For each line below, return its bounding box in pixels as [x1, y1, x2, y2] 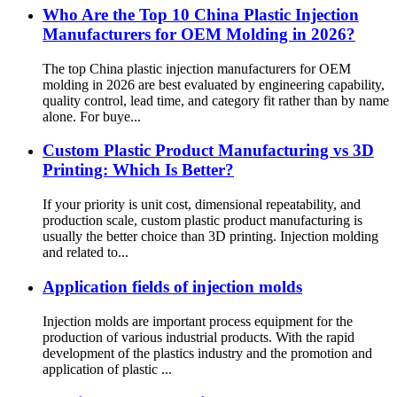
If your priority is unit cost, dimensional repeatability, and [43, 197, 361, 213]
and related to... [43, 245, 128, 261]
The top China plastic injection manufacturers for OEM [43, 60, 351, 76]
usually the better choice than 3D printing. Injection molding [43, 229, 378, 245]
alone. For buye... [43, 108, 141, 124]
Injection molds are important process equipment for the [43, 313, 353, 329]
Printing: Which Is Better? [43, 160, 234, 180]
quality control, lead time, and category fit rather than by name [43, 92, 389, 108]
